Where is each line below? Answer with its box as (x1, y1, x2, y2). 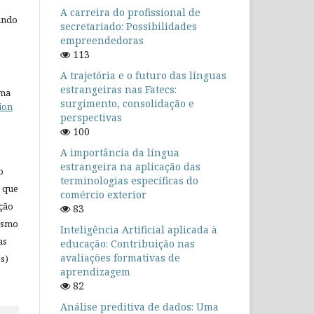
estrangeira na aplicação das (60, 160, 200, 174)
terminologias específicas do (60, 174, 198, 188)
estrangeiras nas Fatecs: (60, 83, 177, 97)
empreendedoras (60, 34, 144, 48)
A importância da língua (60, 146, 179, 160)
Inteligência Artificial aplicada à (60, 223, 217, 237)
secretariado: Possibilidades (60, 20, 197, 34)
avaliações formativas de (60, 251, 180, 265)
